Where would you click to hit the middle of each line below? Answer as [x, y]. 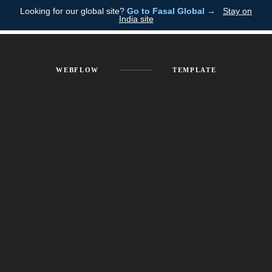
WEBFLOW [78, 70]
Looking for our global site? [73, 11]
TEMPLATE [195, 70]
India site [136, 19]
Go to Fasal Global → [171, 11]
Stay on [237, 11]
